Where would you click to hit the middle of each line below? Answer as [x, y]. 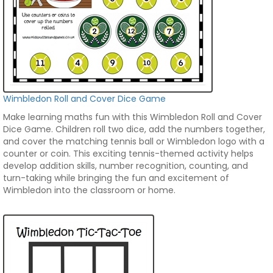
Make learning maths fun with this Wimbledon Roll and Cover [133, 117]
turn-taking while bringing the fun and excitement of [116, 178]
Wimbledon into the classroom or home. [89, 190]
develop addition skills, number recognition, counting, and [126, 166]
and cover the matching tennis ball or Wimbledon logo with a [134, 141]
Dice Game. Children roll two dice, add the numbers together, [134, 129]
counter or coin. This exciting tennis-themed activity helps [128, 154]
